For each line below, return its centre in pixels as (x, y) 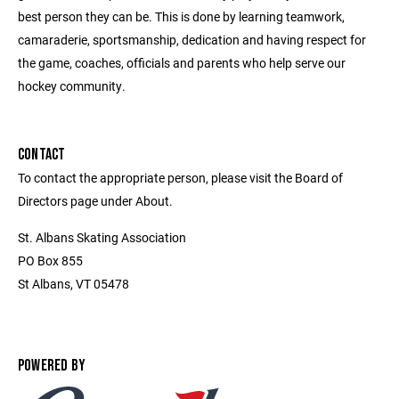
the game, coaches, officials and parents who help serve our (182, 63)
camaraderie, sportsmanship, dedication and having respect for (192, 40)
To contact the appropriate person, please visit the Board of (180, 178)
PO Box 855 (50, 261)
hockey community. (72, 86)
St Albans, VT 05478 (73, 284)
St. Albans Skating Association (102, 237)
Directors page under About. (95, 201)
